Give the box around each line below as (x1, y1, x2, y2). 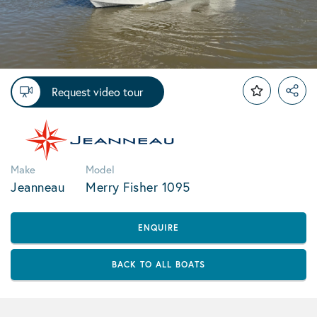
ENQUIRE (138, 222, 179, 233)
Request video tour (52, 84, 143, 99)
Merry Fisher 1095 (86, 178, 190, 195)
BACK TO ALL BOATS (112, 259, 205, 270)
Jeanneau (11, 178, 64, 195)
